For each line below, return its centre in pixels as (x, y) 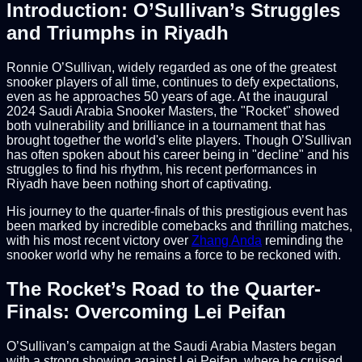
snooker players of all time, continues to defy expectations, (173, 82)
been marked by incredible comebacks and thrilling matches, (179, 225)
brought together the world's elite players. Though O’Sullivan (179, 140)
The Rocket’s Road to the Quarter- (164, 289)
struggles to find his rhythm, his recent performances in (162, 169)
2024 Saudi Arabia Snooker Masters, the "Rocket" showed (173, 111)
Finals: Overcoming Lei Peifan (146, 312)
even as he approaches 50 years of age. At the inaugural (167, 96)
